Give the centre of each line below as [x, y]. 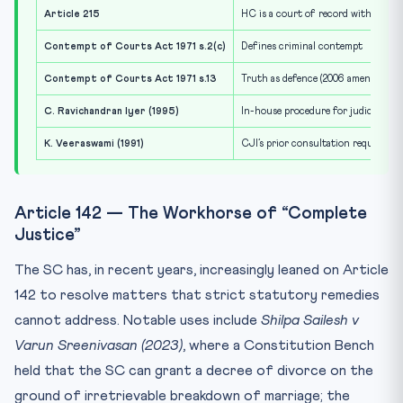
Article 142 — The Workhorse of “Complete [191, 213]
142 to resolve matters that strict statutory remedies [197, 295]
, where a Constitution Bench [278, 345]
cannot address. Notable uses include [138, 320]
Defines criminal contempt [302, 46]
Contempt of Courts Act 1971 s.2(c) [135, 46]
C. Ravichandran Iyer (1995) [112, 111]
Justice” [48, 235]
